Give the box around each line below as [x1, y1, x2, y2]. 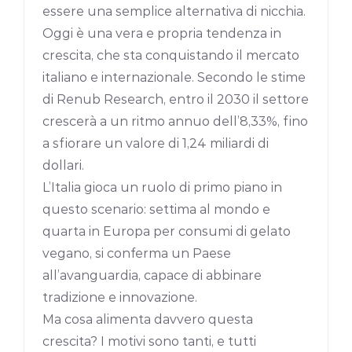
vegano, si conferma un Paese [42, 246, 232, 262]
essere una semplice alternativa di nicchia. [42, 4, 306, 20]
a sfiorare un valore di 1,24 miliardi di [42, 136, 269, 152]
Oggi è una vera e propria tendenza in [42, 26, 282, 42]
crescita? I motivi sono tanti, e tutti [42, 334, 257, 350]
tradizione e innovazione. [42, 290, 198, 306]
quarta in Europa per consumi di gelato [42, 224, 291, 240]
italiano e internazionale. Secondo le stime [42, 70, 306, 86]
